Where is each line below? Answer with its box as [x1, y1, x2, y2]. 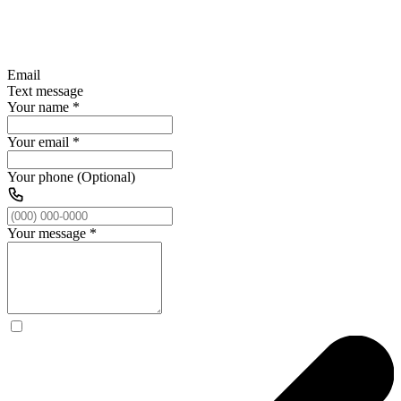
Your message [7, 225, 86, 241]
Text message [7, 82, 83, 98]
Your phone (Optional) [7, 168, 135, 184]
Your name [7, 98, 69, 115]
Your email [7, 133, 69, 149]
